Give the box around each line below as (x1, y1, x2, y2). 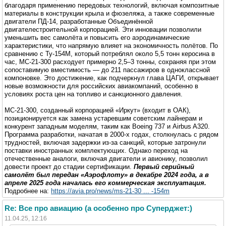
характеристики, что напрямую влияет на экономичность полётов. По (5, 41, 218, 49)
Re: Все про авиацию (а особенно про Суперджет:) (5, 203, 192, 212)
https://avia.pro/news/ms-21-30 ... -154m (51, 187, 169, 195)
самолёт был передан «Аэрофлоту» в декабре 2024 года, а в (5, 171, 209, 179)
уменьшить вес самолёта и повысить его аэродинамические (5, 33, 190, 41)
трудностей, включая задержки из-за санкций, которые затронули (5, 138, 206, 146)
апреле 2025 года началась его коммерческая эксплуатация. (5, 179, 206, 187)
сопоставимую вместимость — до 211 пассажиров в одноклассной (5, 66, 210, 74)
